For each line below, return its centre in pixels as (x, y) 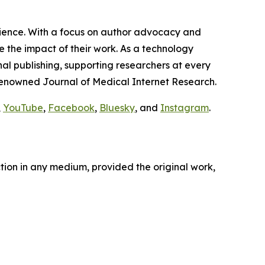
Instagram (185, 108)
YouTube (23, 108)
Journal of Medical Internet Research (129, 82)
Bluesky (117, 108)
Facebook (71, 108)
